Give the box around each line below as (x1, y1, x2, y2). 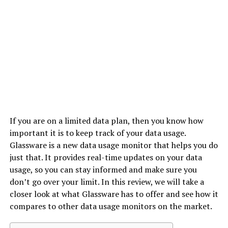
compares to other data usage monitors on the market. (9, 200, 212, 212)
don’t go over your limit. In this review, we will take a (9, 176, 204, 187)
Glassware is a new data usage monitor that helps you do (9, 139, 218, 151)
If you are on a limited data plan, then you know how (9, 115, 204, 126)
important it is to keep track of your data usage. (9, 127, 186, 138)
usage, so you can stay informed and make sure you (9, 163, 197, 175)
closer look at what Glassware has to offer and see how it (9, 188, 218, 199)
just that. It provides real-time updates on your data (9, 151, 202, 163)
